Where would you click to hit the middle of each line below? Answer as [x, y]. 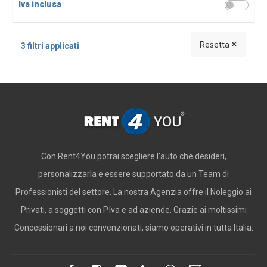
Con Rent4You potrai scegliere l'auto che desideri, [133, 156]
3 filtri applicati [50, 46]
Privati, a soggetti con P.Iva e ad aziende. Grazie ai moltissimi [133, 210]
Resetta [215, 45]
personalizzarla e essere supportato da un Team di [133, 174]
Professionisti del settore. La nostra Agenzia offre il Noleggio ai [133, 192]
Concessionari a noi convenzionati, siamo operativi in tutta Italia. [133, 228]
